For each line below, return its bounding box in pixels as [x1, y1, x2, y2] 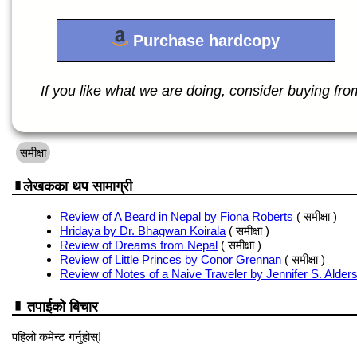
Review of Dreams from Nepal [60, 237, 218, 252]
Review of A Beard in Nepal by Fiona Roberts [60, 209, 293, 223]
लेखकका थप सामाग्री [23, 178, 132, 194]
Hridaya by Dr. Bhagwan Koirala [60, 223, 226, 237]
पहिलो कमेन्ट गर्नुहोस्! [12, 329, 101, 343]
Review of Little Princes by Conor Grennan [60, 252, 281, 266]
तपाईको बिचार [23, 298, 98, 315]
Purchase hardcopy [128, 32, 280, 50]
